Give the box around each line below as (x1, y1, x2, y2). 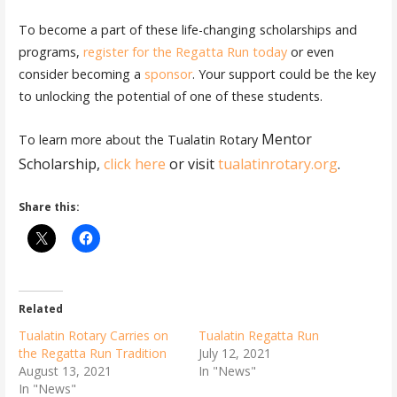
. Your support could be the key (191, 66, 376, 83)
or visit (165, 153, 218, 174)
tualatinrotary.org (217, 153, 338, 174)
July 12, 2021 (198, 345, 271, 362)
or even (286, 43, 334, 61)
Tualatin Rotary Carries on (18, 327, 168, 345)
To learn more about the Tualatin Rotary (18, 130, 261, 148)
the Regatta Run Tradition (18, 345, 167, 362)
